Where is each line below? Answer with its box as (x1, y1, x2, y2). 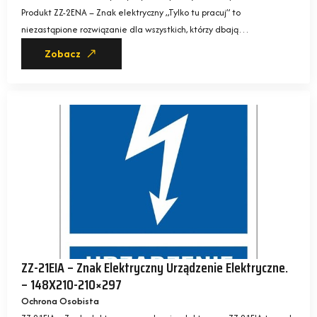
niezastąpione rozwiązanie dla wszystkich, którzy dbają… (21, 22, 249, 36)
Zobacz (45, 47, 81, 60)
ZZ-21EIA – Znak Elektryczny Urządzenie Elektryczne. (21, 256, 288, 279)
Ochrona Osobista (21, 294, 99, 308)
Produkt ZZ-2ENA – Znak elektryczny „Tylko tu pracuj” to (21, 5, 241, 19)
